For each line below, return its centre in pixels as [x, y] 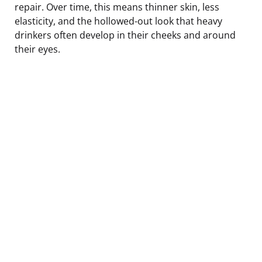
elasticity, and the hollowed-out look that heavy [118, 21]
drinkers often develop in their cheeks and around [125, 35]
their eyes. [37, 49]
